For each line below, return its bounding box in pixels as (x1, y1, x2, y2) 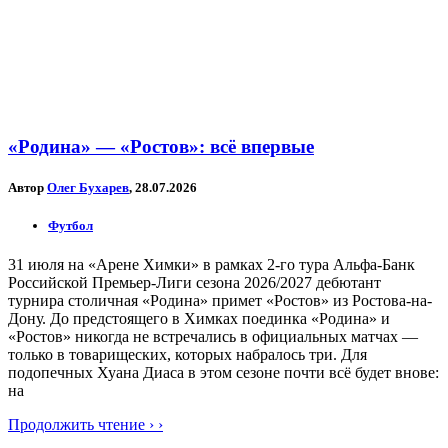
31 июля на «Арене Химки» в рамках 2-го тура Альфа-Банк (8, 256, 415, 274)
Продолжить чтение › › (8, 416, 163, 434)
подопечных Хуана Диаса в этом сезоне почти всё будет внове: (8, 364, 439, 382)
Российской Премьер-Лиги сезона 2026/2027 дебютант (8, 274, 381, 292)
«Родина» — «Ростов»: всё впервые (8, 135, 314, 157)
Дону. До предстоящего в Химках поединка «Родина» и (8, 310, 390, 328)
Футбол (48, 218, 93, 234)
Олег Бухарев (47, 179, 129, 195)
